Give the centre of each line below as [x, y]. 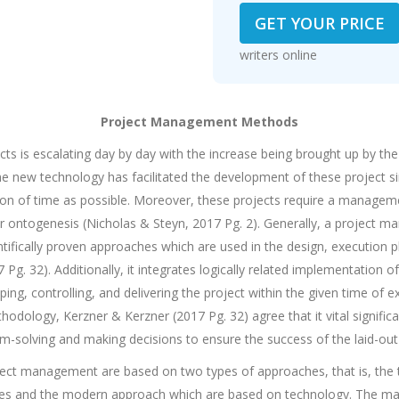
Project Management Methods [199, 122]
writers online [301, 55]
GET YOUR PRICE [319, 23]
